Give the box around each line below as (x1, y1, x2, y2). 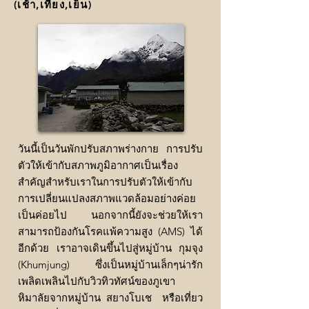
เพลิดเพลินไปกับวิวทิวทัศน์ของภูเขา (18, 275, 175, 288)
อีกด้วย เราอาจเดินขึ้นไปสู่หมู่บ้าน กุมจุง (18, 241, 203, 255)
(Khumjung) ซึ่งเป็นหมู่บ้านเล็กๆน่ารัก (18, 258, 203, 272)
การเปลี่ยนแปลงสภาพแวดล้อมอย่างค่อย (18, 192, 196, 206)
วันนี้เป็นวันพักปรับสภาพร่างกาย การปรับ (18, 142, 203, 156)
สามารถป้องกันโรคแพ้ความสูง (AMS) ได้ (18, 225, 203, 239)
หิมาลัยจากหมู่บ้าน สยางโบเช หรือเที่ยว (18, 291, 203, 305)
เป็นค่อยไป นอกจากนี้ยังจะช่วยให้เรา (18, 208, 203, 222)
